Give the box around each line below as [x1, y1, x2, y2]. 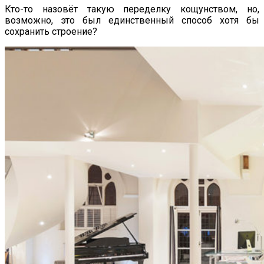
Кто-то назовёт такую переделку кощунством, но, [5, 3, 259, 15]
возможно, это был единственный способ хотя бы [5, 14, 259, 26]
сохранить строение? [5, 25, 97, 37]
